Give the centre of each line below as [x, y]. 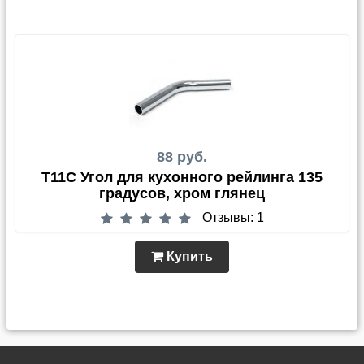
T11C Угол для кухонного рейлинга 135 [182, 178]
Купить [188, 256]
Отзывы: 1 [233, 218]
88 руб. [182, 157]
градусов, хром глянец [182, 194]
